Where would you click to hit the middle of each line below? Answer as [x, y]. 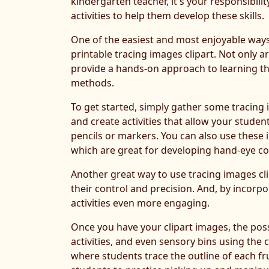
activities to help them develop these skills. [168, 16]
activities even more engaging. [140, 203]
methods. [92, 83]
